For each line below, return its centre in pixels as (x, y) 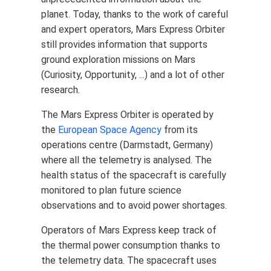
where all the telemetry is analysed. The (126, 160)
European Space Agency (110, 130)
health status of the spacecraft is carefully (134, 175)
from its (180, 130)
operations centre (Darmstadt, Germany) (127, 145)
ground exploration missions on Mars (118, 60)
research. (60, 90)
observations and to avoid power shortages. (134, 206)
